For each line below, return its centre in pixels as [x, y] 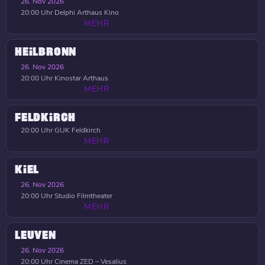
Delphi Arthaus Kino [86, 12]
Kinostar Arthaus [80, 78]
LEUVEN [35, 235]
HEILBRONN [46, 52]
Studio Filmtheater [83, 196]
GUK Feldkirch [77, 130]
